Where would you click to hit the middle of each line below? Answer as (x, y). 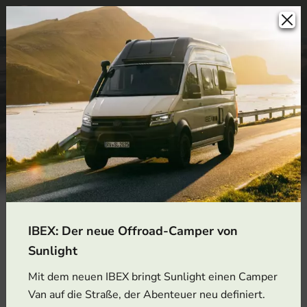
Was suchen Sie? (82, 269)
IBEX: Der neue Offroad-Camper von (133, 231)
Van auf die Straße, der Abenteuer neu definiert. (147, 295)
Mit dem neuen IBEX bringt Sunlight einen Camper (153, 277)
